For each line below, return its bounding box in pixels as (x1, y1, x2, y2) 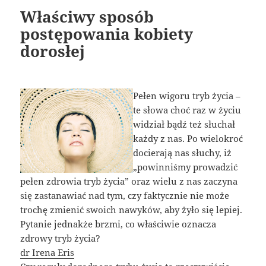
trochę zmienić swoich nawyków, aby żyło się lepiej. (20, 204, 243, 216)
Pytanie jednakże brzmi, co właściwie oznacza (20, 218, 217, 230)
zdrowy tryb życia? (20, 232, 101, 245)
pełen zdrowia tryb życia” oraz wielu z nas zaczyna (20, 175, 238, 188)
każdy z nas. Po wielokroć (133, 132, 243, 145)
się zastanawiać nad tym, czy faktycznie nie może (20, 189, 230, 202)
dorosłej (20, 40, 85, 62)
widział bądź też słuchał (133, 118, 235, 131)
